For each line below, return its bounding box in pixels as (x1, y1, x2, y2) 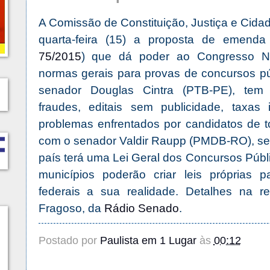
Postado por (38, 234, 100, 247)
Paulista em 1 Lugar (99, 234, 196, 247)
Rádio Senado (104, 202, 179, 215)
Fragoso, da (38, 202, 104, 215)
